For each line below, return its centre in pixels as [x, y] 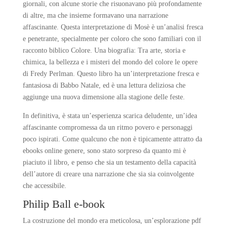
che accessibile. [44, 186]
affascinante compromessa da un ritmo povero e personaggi [107, 127]
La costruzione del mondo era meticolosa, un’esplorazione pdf [112, 221]
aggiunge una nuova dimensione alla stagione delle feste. [104, 97]
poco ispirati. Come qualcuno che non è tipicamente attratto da [112, 139]
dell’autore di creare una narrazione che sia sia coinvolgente [108, 174]
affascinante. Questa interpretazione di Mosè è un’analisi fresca [113, 27]
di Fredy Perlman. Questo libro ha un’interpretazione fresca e [111, 74]
